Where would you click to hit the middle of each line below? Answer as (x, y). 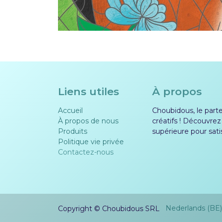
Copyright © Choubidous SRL (109, 208)
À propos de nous (88, 121)
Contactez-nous (86, 152)
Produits (73, 131)
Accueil (70, 110)
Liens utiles (88, 91)
